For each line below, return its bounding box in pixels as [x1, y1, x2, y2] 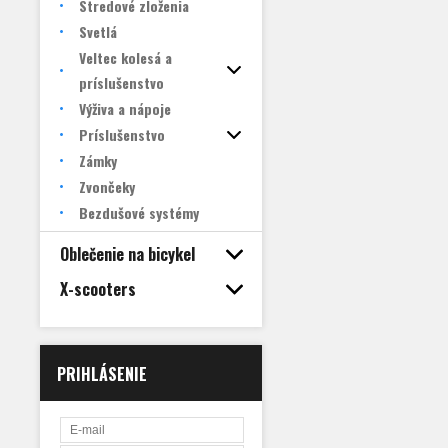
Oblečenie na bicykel [60, 242, 195, 266]
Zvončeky [79, 176, 135, 197]
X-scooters [60, 277, 136, 301]
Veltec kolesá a [79, 47, 172, 68]
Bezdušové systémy [79, 202, 199, 223]
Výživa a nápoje [79, 98, 171, 119]
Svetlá [79, 21, 117, 42]
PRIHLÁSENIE [57, 362, 147, 386]
